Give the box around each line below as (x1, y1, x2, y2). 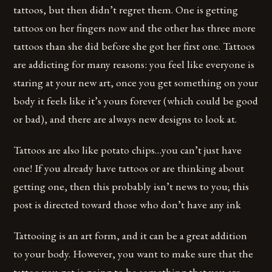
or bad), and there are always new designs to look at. (13, 111, 237, 126)
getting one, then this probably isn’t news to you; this (13, 179, 250, 194)
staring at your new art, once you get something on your (13, 75, 259, 89)
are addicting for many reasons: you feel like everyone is (13, 56, 255, 71)
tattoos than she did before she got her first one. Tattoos (13, 38, 256, 53)
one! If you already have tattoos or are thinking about (13, 161, 245, 175)
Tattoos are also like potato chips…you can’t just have (13, 143, 242, 157)
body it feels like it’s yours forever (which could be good (13, 93, 259, 107)
